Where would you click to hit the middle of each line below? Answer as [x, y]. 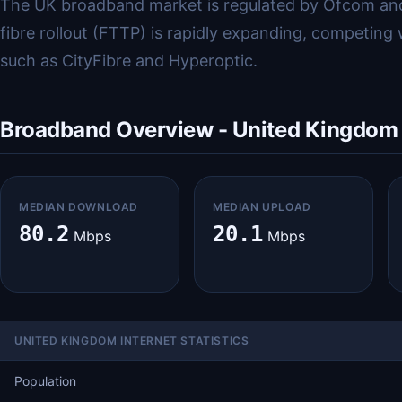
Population [45, 381]
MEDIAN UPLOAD [262, 207]
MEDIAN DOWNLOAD [79, 207]
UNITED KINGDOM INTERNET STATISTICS [132, 341]
